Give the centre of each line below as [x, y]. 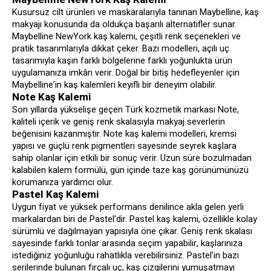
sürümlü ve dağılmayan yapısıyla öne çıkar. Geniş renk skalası [132, 231]
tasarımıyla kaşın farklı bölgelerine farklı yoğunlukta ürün [122, 61]
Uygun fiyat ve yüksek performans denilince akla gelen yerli [128, 207]
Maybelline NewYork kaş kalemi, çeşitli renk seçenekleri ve [126, 37]
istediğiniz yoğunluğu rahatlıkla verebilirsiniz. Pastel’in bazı [126, 256]
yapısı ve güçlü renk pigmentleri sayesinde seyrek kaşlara [124, 146]
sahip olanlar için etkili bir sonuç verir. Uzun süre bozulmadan [132, 158]
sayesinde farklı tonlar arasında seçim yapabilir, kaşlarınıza [127, 243]
